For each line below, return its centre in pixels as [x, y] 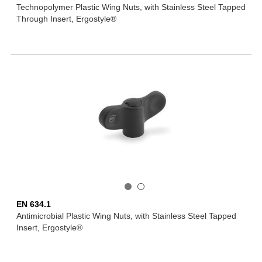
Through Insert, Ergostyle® [66, 19]
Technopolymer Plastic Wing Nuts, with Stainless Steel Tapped [131, 7]
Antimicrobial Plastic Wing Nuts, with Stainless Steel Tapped [126, 216]
